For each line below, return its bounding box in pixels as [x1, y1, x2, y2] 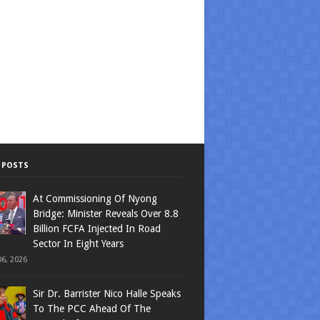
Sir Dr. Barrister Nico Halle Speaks [33, 288, 181, 299]
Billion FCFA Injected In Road [33, 223, 161, 234]
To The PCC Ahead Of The [33, 303, 151, 314]
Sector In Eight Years [33, 238, 124, 249]
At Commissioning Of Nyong [33, 193, 157, 204]
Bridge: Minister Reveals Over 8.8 [33, 208, 179, 219]
